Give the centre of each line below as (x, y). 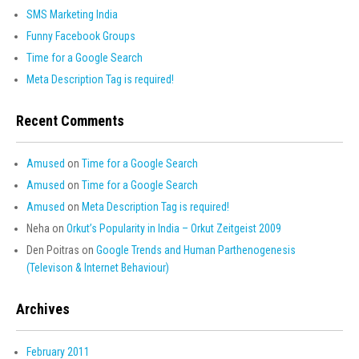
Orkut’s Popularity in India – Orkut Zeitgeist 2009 (174, 228)
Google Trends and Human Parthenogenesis (196, 250)
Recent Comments (70, 121)
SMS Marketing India (72, 14)
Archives (43, 309)
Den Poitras (53, 250)
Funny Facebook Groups (81, 36)
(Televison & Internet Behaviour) (98, 268)
